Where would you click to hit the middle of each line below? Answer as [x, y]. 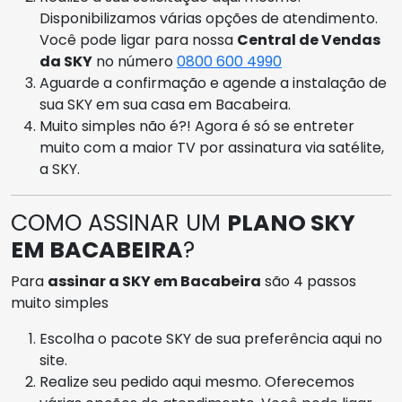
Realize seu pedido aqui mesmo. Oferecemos [197, 381]
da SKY [66, 61]
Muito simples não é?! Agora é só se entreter [197, 126]
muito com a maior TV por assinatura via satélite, [212, 147]
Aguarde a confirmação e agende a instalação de [213, 83]
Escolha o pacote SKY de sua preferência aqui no [211, 338]
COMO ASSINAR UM [119, 223]
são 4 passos [309, 281]
